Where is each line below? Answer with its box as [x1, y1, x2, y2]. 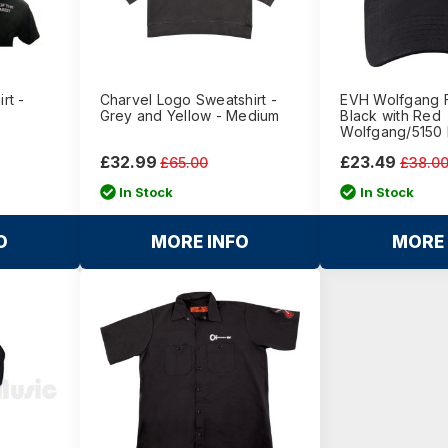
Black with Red [340, 107, 441, 124]
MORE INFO [150, 231, 249, 252]
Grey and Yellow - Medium [99, 107, 280, 124]
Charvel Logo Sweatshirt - [99, 91, 277, 108]
